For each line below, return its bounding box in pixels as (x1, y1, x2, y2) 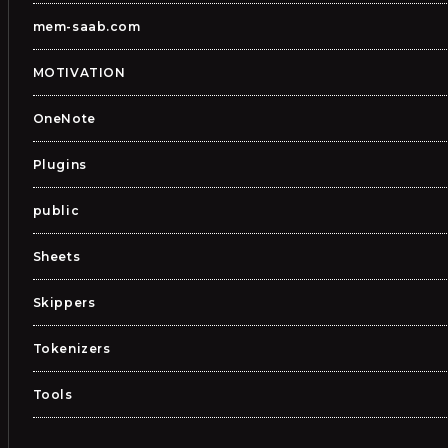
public (32, 203, 80, 218)
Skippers (32, 295, 96, 310)
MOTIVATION (32, 65, 126, 80)
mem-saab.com (32, 19, 141, 34)
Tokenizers (32, 341, 111, 356)
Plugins (32, 157, 87, 172)
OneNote (32, 111, 96, 126)
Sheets (32, 249, 81, 264)
